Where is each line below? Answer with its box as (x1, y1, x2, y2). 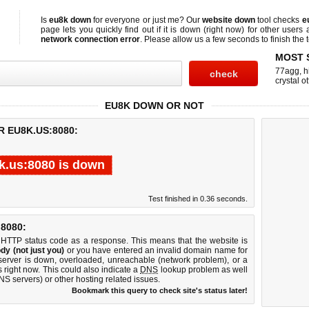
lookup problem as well (158, 265, 248, 275)
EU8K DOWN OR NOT (105, 100, 204, 111)
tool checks (255, 15, 302, 25)
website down (202, 15, 256, 25)
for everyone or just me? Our (91, 15, 203, 25)
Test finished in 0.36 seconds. (148, 195, 248, 203)
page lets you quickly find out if (41, 25, 164, 34)
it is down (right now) (163, 25, 245, 34)
